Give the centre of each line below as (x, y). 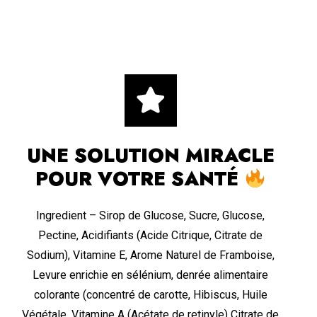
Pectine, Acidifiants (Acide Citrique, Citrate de (151, 236)
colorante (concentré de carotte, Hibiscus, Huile (150, 295)
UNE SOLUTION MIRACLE (150, 155)
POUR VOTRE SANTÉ (139, 179)
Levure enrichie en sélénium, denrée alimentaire (151, 275)
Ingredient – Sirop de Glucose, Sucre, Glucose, (151, 216)
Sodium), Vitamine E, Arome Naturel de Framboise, (150, 255)
